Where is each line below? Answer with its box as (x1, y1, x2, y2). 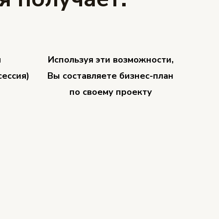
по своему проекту (69, 86, 152, 98)
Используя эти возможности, (47, 54, 174, 66)
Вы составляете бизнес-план (47, 70, 174, 82)
